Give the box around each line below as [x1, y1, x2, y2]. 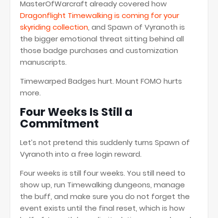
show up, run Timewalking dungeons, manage [20, 180, 185, 190]
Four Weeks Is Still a [20, 104, 132, 120]
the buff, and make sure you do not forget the [20, 191, 190, 201]
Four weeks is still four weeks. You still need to [20, 168, 185, 178]
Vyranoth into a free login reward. [20, 149, 142, 159]
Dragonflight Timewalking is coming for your [20, 10, 179, 20]
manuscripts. [20, 57, 67, 67]
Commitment [20, 116, 99, 131]
